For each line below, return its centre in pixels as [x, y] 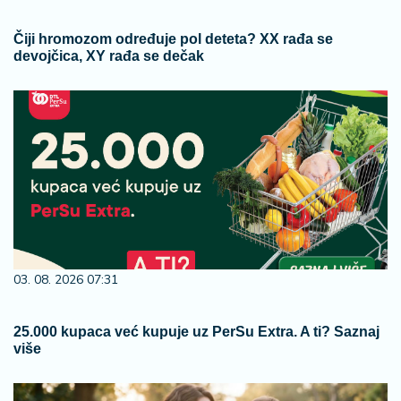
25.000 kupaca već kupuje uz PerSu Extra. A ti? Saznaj [196, 332]
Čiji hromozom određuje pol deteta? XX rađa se [173, 39]
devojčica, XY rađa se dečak [109, 56]
